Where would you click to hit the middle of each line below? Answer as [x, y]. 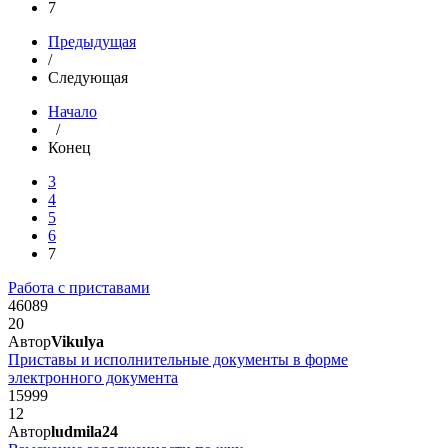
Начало [72, 111]
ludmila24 [84, 431]
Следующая [88, 77]
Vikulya [77, 341]
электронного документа [93, 377]
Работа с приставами [79, 287]
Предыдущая [92, 41]
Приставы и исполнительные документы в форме [178, 359]
